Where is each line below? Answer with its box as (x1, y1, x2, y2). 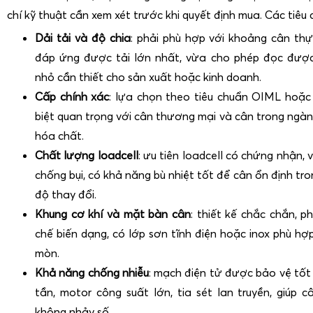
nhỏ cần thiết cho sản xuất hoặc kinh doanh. (35, 69, 261, 84)
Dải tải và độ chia (35, 30, 131, 45)
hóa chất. (35, 128, 84, 143)
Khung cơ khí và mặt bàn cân (35, 206, 191, 221)
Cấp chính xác (35, 89, 110, 103)
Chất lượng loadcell (35, 147, 138, 162)
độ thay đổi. (35, 187, 96, 201)
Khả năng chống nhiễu (35, 265, 149, 279)
